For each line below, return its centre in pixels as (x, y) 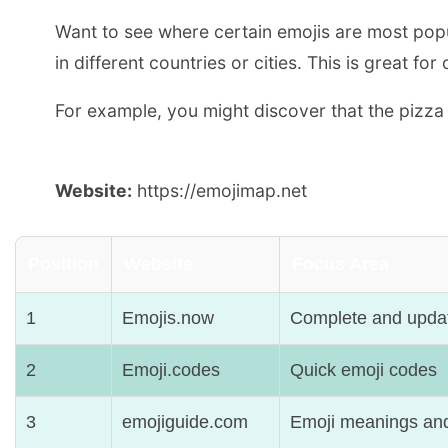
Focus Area (340, 263)
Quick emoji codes (363, 369)
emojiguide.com (185, 421)
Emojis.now (168, 317)
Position (63, 263)
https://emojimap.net (219, 190)
